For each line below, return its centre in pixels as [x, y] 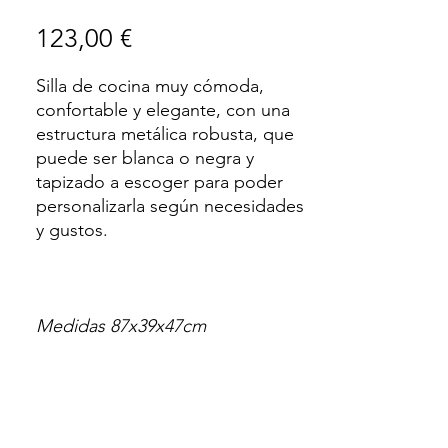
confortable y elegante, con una [163, 110]
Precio [167, 37]
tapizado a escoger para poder [159, 182]
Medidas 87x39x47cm [121, 326]
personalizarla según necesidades [170, 206]
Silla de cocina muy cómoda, [150, 86]
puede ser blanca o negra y [145, 158]
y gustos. [72, 230]
